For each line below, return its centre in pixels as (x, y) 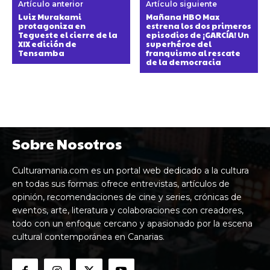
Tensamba (41, 53)
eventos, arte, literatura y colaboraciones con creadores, (128, 210)
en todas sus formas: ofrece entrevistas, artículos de (121, 184)
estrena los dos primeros (199, 26)
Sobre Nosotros (67, 143)
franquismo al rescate (193, 53)
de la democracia (184, 62)
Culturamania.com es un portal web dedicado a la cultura (130, 170)
